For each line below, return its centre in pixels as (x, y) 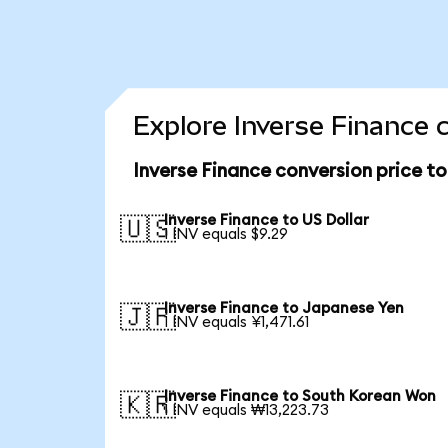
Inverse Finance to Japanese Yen (284, 308)
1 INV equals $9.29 (226, 235)
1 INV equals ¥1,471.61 (237, 322)
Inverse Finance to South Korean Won (300, 396)
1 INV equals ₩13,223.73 (247, 410)
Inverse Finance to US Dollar (267, 221)
